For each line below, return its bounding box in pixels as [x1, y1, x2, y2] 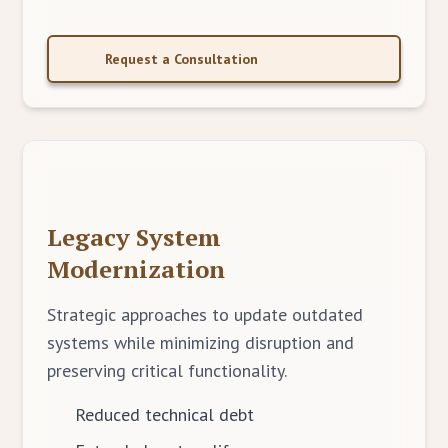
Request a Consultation [105, 50, 259, 68]
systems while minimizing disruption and [47, 331, 355, 354]
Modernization [47, 253, 226, 285]
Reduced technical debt [75, 403, 255, 426]
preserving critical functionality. [47, 359, 288, 382]
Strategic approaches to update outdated [47, 303, 364, 326]
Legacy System [47, 221, 222, 253]
